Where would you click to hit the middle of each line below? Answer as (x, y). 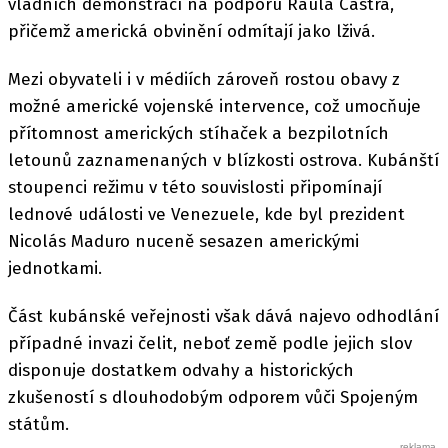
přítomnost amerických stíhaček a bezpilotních (198, 133)
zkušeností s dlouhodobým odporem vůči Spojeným (213, 398)
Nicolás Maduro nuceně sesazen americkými (183, 241)
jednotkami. (55, 268)
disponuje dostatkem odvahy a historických (181, 371)
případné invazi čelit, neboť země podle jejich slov (210, 344)
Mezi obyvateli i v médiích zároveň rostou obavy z (204, 79)
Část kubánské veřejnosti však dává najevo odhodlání (223, 317)
